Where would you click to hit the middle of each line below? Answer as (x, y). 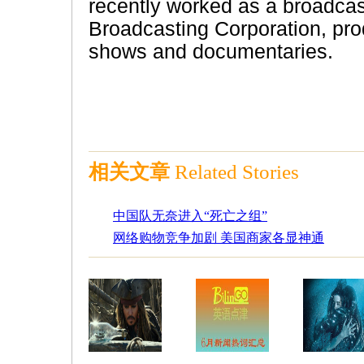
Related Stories (237, 172)
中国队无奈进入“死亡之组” (190, 216)
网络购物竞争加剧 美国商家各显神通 (219, 238)
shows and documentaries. (211, 52)
